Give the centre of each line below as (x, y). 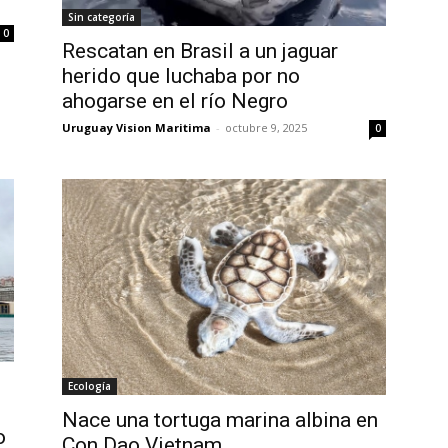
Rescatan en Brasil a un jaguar (200, 51)
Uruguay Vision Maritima (136, 128)
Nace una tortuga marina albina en (220, 420)
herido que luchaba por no (181, 76)
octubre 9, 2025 (266, 128)
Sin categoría (101, 17)
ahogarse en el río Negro (175, 101)
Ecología (89, 386)
